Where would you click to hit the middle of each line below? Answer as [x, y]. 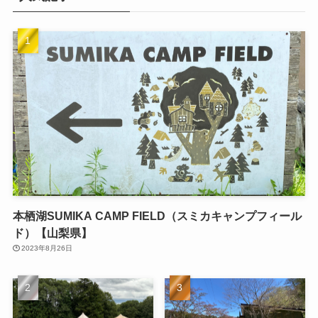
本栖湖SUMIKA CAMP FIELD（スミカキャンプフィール [157, 215]
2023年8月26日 [47, 248]
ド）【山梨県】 [52, 232]
